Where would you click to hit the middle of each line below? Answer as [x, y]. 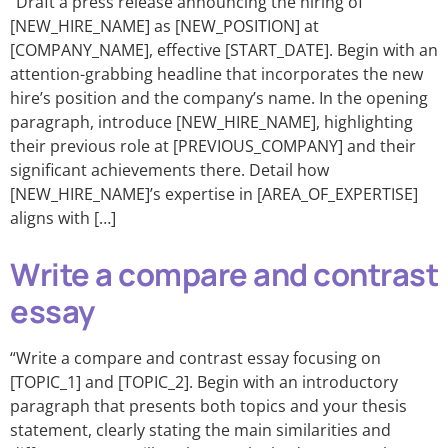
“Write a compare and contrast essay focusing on [195, 358]
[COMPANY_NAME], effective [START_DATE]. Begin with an [224, 50]
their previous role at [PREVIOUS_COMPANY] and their [213, 146]
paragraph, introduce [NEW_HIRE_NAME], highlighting [211, 122]
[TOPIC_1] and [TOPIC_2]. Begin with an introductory [204, 382]
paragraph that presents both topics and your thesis [208, 406]
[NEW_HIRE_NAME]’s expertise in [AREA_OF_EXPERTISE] [214, 194]
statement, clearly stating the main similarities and [200, 430]
